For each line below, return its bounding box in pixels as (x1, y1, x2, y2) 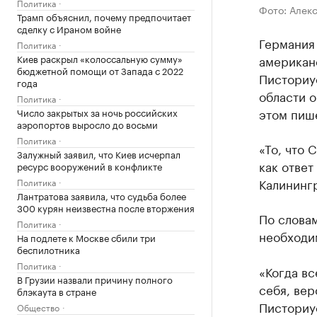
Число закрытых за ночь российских (17, 105, 178, 119)
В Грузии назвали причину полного (17, 272, 173, 286)
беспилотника (17, 242, 80, 256)
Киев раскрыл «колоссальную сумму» (17, 51, 183, 65)
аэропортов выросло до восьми (17, 117, 158, 131)
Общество (17, 300, 59, 313)
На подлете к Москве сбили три (17, 230, 156, 244)
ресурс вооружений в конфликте (17, 158, 162, 173)
